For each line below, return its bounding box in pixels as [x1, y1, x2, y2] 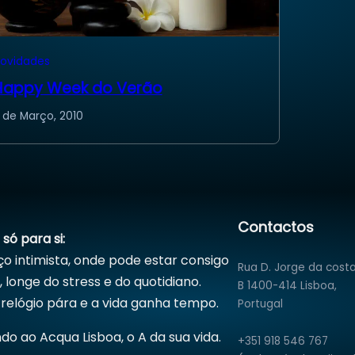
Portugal [238, 296, 283, 311]
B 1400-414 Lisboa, [238, 277, 337, 293]
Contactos [238, 216, 314, 237]
